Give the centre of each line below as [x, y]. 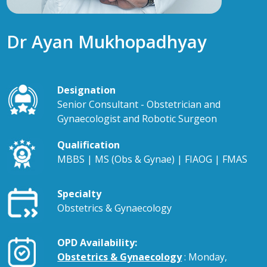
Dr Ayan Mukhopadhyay [107, 41]
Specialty [80, 194]
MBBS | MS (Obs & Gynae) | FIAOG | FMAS [153, 159]
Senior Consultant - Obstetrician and [139, 104]
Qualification [89, 145]
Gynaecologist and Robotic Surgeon [137, 119]
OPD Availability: [97, 243]
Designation [87, 90]
